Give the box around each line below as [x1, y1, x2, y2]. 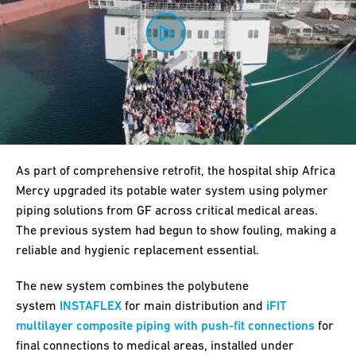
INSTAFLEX [60, 298, 122, 314]
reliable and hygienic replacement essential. [16, 242, 259, 257]
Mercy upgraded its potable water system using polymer [16, 183, 328, 198]
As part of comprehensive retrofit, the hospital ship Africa [16, 163, 335, 178]
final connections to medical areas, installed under [16, 338, 294, 353]
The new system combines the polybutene [16, 278, 249, 293]
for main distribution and [122, 298, 266, 313]
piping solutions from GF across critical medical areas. [16, 203, 318, 218]
